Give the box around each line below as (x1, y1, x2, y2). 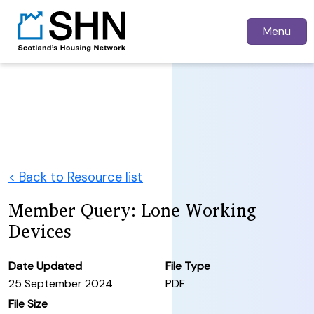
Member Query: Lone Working (8, 195, 257, 224)
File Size (8, 296, 48, 311)
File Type (165, 258, 210, 273)
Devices (8, 216, 71, 245)
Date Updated (8, 258, 82, 273)
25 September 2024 (8, 275, 113, 291)
